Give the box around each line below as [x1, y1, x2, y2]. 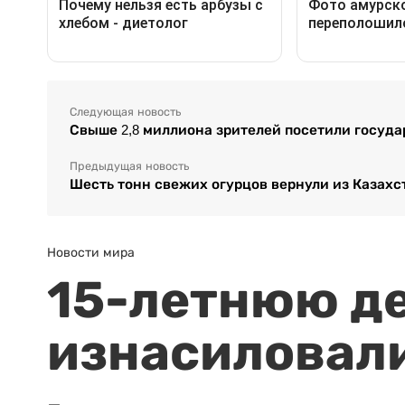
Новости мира [47, 244, 135, 259]
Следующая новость [70, 105, 181, 118]
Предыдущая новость [70, 159, 189, 173]
